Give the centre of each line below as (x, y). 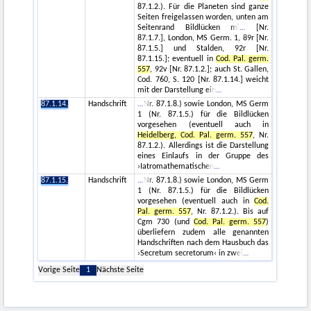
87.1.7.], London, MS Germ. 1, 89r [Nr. (203, 38)
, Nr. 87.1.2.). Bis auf (230, 211)
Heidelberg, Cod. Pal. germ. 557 (195, 135)
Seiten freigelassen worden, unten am (203, 17)
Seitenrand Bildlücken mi (188, 27)
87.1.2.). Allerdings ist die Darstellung (203, 145)
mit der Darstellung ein (177, 90)
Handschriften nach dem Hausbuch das (203, 243)
